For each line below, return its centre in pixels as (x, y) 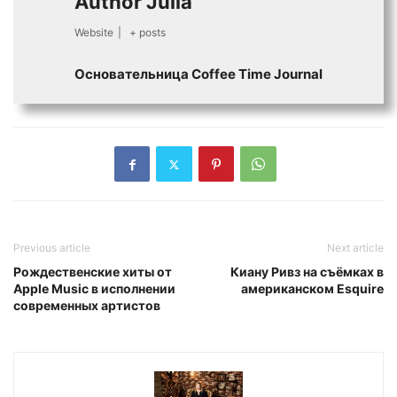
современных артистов (87, 306)
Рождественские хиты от (93, 272)
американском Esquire (312, 289)
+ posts (147, 33)
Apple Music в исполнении (94, 289)
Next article (355, 248)
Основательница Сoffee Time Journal (198, 74)
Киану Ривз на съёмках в (307, 272)
